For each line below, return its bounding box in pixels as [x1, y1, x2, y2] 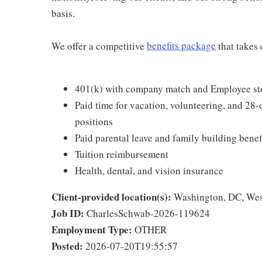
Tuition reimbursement [75, 147, 168, 161]
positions [75, 114, 113, 128]
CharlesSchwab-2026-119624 [87, 206, 210, 220]
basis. [51, 6, 75, 20]
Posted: [51, 238, 83, 253]
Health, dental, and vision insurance [75, 163, 223, 177]
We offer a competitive [51, 39, 147, 53]
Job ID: [51, 205, 84, 220]
